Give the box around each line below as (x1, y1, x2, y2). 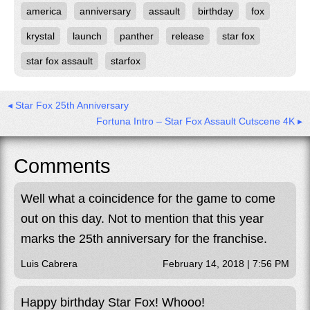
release (172, 30, 204, 42)
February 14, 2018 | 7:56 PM (163, 258, 289, 270)
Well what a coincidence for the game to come (21, 192, 275, 206)
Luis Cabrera (21, 258, 77, 270)
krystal (26, 30, 55, 42)
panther (120, 30, 154, 42)
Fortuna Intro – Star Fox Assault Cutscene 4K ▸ (96, 116, 302, 127)
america (26, 6, 62, 17)
